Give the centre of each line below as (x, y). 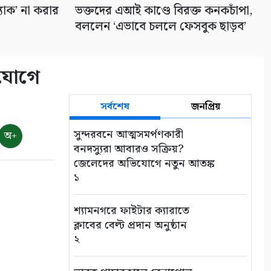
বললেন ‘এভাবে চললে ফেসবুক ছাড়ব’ (161, 27)
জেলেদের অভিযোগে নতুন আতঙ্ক (144, 164)
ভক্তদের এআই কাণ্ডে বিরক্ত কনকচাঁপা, (164, 11)
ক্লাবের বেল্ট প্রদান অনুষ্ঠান (130, 226)
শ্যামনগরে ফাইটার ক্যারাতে (132, 211)
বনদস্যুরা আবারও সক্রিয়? (129, 149)
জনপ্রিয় (206, 107)
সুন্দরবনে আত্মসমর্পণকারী (129, 135)
